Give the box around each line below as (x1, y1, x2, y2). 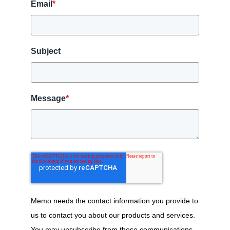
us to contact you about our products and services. (31, 210, 195, 219)
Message (31, 93, 66, 103)
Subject (31, 46, 61, 55)
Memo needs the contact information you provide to (31, 196, 198, 205)
